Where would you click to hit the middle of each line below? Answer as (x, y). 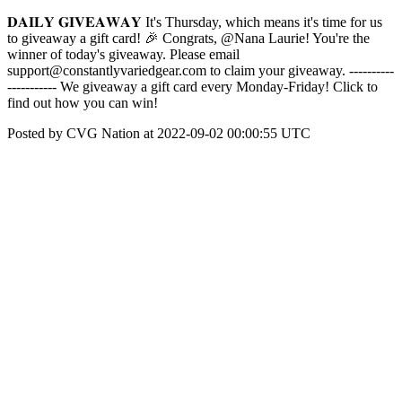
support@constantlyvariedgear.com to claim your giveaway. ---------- (201, 70)
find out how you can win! (83, 103)
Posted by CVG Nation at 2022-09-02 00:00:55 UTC (159, 133)
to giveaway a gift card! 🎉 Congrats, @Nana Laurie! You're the (188, 38)
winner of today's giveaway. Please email (123, 54)
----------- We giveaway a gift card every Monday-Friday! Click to (192, 87)
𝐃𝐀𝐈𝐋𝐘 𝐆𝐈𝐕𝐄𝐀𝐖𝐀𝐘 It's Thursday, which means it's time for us (195, 22)
